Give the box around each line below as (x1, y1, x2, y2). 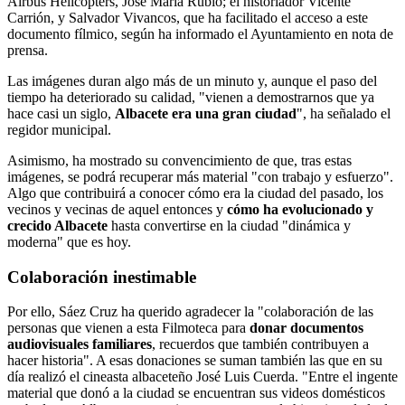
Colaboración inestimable (7, 267, 196, 287)
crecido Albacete (7, 217, 108, 233)
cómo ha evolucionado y (227, 201, 373, 217)
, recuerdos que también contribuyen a (152, 336, 369, 353)
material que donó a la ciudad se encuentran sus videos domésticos (7, 385, 385, 401)
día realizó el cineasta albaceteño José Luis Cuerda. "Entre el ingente (7, 369, 398, 385)
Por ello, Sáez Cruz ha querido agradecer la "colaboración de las (7, 304, 373, 320)
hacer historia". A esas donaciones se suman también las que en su (7, 353, 382, 369)
